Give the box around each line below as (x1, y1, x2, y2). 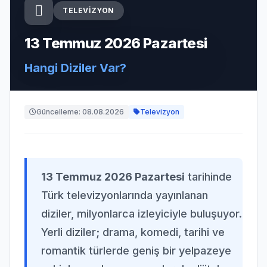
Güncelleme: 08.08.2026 (36, 107, 124, 116)
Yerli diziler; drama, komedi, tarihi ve (41, 226, 225, 238)
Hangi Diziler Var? (24, 61, 126, 75)
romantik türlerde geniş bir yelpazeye (41, 244, 231, 257)
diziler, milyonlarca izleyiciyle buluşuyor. (41, 207, 242, 220)
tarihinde (185, 170, 232, 183)
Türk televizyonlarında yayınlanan (41, 189, 208, 201)
